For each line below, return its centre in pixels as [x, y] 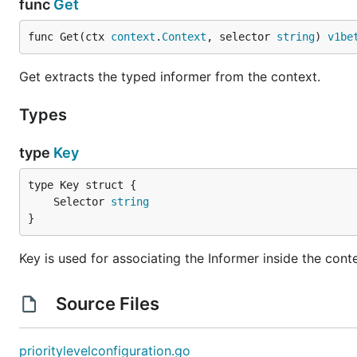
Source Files [107, 304]
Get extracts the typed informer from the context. [170, 76]
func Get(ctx [69, 37]
